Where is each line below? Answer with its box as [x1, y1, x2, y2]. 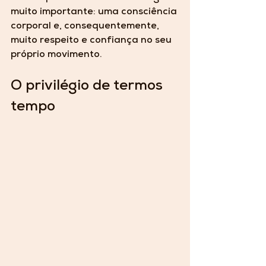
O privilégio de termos [11, 80, 166, 94]
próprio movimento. [11, 50, 102, 61]
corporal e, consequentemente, [11, 22, 161, 32]
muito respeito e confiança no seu [11, 36, 174, 46]
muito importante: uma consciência [11, 8, 179, 18]
